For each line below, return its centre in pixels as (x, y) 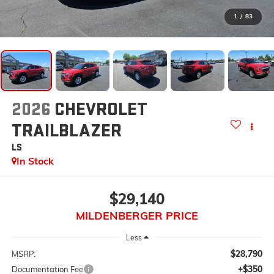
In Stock (35, 161)
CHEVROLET (101, 109)
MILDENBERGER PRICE (137, 216)
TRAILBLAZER (66, 131)
